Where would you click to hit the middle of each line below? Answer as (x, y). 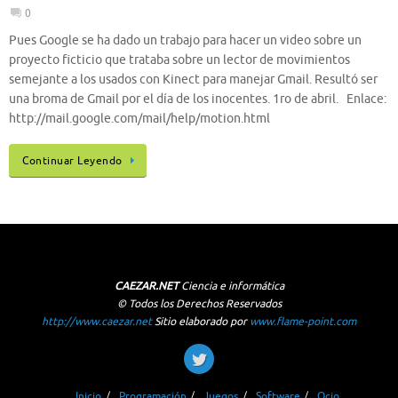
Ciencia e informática (231, 286)
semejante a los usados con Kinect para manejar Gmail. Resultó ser (193, 80)
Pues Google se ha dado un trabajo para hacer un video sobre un (185, 41)
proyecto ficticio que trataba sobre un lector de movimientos (179, 60)
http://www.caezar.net (97, 321)
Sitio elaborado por (201, 321)
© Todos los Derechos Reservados (199, 303)
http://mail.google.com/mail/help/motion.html (139, 119)
